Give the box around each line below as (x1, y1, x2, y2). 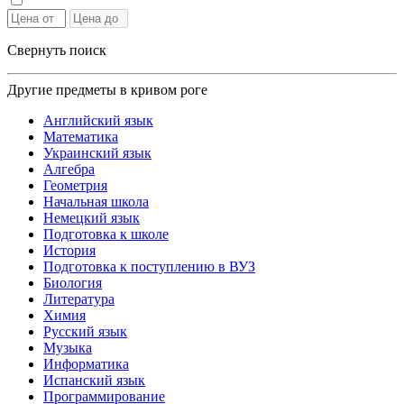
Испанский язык (43, 372, 145, 389)
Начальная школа (43, 194, 149, 210)
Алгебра (43, 161, 95, 178)
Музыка (43, 340, 92, 356)
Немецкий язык (43, 210, 140, 226)
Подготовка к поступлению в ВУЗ (43, 259, 255, 275)
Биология (43, 275, 102, 291)
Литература (43, 291, 115, 308)
